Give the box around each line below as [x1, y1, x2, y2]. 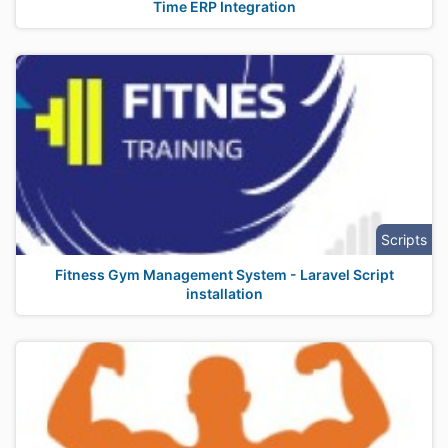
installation [185, 285, 263, 302]
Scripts [381, 231, 427, 248]
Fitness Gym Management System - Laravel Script [54, 266, 394, 283]
